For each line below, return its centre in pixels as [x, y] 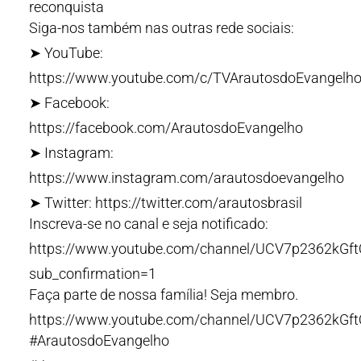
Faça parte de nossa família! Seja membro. [164, 295]
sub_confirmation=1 [93, 274]
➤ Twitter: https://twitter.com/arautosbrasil [166, 203]
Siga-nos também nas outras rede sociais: [162, 28]
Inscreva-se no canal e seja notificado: [149, 224]
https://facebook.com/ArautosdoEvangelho [166, 128]
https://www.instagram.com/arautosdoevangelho [187, 178]
